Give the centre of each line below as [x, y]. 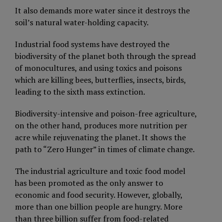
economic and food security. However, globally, [99, 194]
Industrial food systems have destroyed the [92, 44]
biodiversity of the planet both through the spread [105, 56]
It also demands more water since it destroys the [102, 10]
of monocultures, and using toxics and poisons [98, 68]
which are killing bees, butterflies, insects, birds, [100, 80]
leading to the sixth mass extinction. [80, 91]
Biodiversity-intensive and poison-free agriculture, [106, 113]
